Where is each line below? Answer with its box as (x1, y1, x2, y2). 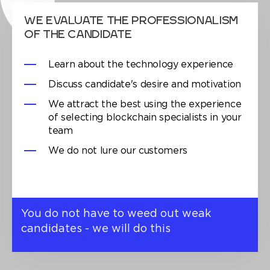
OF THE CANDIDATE (24, 30, 132, 42)
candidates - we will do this (21, 224, 171, 234)
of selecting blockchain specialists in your (48, 113, 242, 123)
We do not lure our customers (48, 146, 188, 156)
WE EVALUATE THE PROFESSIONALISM (24, 16, 238, 28)
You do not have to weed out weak (21, 209, 211, 219)
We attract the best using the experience (48, 100, 242, 110)
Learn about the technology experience (48, 60, 234, 70)
